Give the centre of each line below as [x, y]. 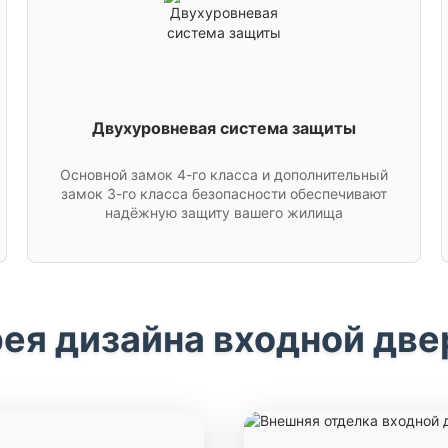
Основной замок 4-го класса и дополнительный [223, 174]
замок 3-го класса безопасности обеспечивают [223, 193]
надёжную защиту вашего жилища [223, 212]
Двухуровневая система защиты [223, 127]
